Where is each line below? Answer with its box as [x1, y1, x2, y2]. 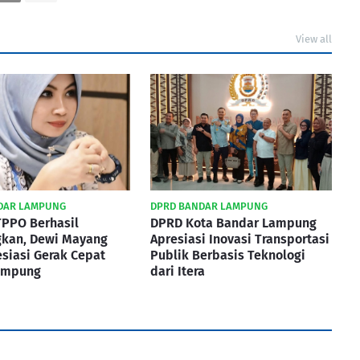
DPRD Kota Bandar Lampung [150, 215, 317, 231]
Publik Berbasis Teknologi [150, 247, 305, 263]
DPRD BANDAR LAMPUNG [150, 200, 268, 212]
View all [296, 33, 332, 45]
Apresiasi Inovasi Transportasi [150, 231, 329, 247]
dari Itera [150, 264, 205, 279]
